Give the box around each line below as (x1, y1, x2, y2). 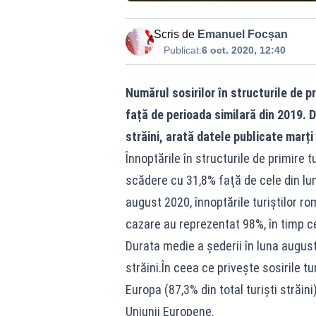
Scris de (153, 28, 195, 40)
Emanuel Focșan (197, 28, 288, 40)
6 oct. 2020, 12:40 (201, 44, 286, 56)
